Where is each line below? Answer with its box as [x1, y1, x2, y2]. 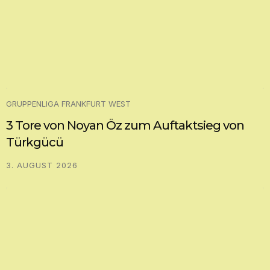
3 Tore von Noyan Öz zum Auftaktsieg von [6, 118, 244, 133]
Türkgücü [6, 134, 63, 149]
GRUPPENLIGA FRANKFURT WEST [6, 98, 131, 108]
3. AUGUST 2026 [6, 160, 78, 170]
